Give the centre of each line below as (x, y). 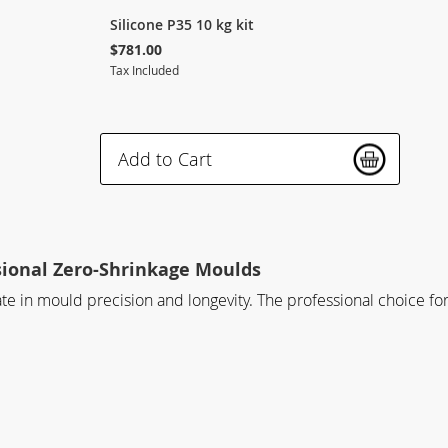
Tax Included (144, 70)
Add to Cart (165, 159)
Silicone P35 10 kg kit (182, 25)
